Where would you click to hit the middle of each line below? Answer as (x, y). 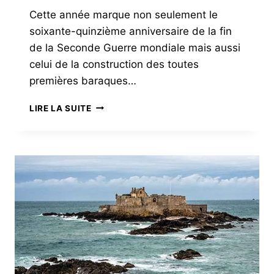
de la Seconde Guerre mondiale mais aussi (135, 47)
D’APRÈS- (112, 131)
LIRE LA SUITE (61, 108)
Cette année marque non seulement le (124, 14)
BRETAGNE (115, 169)
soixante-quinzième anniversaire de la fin (131, 31)
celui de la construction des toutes (114, 64)
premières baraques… (83, 80)
